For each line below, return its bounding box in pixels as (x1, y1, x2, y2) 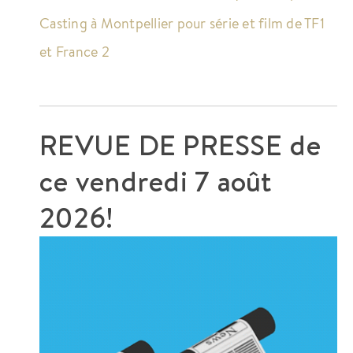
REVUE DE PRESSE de (39, 125, 321, 165)
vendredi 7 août (75, 162, 272, 201)
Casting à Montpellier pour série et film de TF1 (39, 13, 325, 33)
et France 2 (39, 42, 110, 61)
